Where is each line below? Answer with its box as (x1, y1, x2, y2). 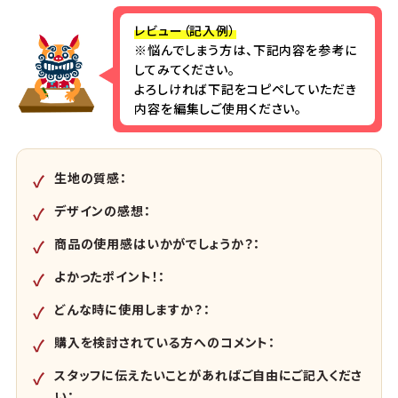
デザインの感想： (53, 201, 164, 219)
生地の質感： (53, 168, 140, 187)
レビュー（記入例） (134, 20, 236, 39)
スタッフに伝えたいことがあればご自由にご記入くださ (53, 365, 362, 384)
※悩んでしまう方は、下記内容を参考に (134, 40, 357, 59)
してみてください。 (134, 60, 235, 78)
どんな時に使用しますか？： (53, 299, 224, 318)
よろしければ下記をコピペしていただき (134, 79, 357, 98)
